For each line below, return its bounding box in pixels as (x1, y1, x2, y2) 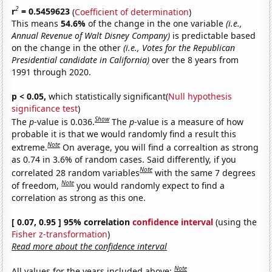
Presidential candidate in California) (12, 54, 150, 66)
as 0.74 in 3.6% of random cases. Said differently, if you (12, 153, 237, 165)
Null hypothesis (168, 90, 233, 103)
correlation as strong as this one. (12, 191, 146, 203)
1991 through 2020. (12, 66, 92, 78)
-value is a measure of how (134, 115, 244, 127)
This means (12, 18, 61, 30)
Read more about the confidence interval (12, 240, 168, 252)
